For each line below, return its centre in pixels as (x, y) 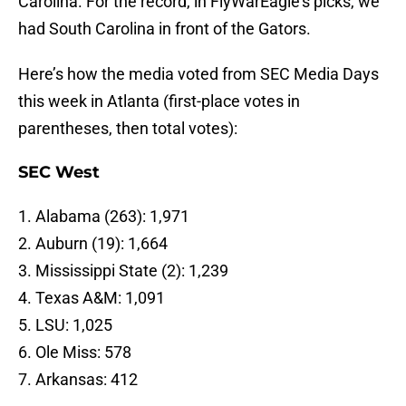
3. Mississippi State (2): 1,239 (123, 271)
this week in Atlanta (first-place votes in (159, 101)
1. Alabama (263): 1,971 (104, 217)
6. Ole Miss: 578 (75, 353)
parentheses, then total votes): (128, 129)
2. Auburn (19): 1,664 (93, 244)
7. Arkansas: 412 (78, 380)
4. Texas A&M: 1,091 (92, 298)
